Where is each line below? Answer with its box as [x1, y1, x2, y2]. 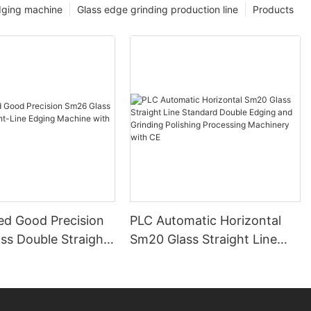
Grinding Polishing [130, 269, 237, 285]
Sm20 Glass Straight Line [130, 232, 278, 247]
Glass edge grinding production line [77, 3, 238, 16]
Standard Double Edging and [130, 251, 299, 266]
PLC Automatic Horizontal [130, 213, 282, 228]
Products [253, 3, 294, 16]
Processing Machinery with [130, 288, 289, 303]
